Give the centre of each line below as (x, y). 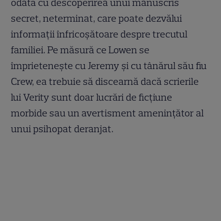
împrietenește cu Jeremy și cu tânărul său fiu (109, 65)
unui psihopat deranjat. (65, 129)
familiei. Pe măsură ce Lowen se (80, 50)
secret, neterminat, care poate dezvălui (97, 18)
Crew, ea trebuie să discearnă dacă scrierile (105, 81)
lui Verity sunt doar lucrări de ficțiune (92, 97)
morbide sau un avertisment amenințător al (108, 113)
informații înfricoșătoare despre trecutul (99, 34)
